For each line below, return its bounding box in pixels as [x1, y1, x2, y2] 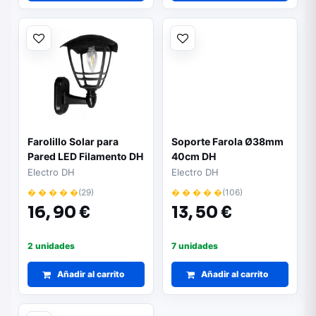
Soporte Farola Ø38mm [171, 135, 284, 147]
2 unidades [28, 241, 75, 251]
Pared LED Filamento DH [28, 150, 143, 162]
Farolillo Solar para [28, 135, 119, 147]
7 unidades [171, 241, 218, 251]
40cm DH [171, 150, 216, 162]
